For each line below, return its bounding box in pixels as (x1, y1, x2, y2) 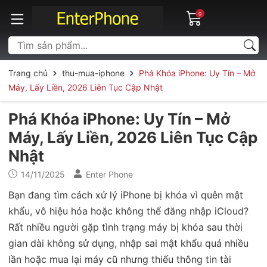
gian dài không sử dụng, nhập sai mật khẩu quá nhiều (8, 237, 249, 249)
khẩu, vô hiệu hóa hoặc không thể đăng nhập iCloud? (8, 204, 249, 217)
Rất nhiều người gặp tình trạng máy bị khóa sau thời (8, 221, 243, 233)
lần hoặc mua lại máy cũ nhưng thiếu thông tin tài (8, 253, 231, 265)
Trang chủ (8, 67, 48, 78)
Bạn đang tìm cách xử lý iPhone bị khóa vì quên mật (8, 188, 243, 201)
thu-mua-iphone (62, 67, 125, 78)
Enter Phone (86, 169, 133, 179)
